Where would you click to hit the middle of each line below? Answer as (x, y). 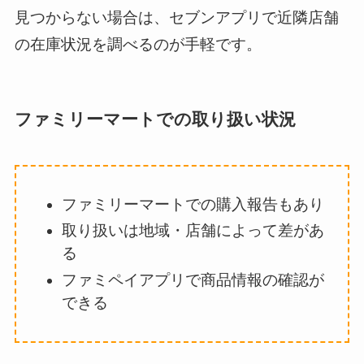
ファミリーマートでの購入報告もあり (193, 204)
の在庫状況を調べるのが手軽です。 (138, 45)
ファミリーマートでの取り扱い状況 (155, 119)
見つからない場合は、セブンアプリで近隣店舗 (176, 18)
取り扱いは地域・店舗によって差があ (193, 231)
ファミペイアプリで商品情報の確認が (193, 280)
